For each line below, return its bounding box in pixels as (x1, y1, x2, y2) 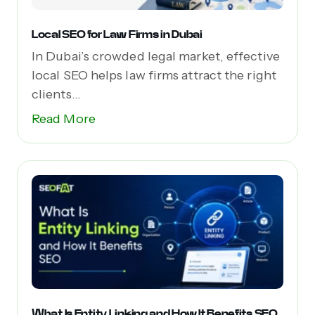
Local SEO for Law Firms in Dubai (32, 26, 202, 41)
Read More (32, 110, 96, 127)
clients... (32, 86, 81, 102)
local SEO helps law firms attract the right (32, 67, 276, 83)
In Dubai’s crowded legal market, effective (32, 48, 280, 64)
